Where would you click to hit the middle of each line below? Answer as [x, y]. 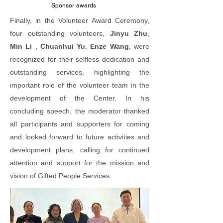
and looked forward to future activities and [80, 137]
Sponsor [63, 6]
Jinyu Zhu [128, 34]
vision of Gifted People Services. [61, 176]
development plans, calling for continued [80, 150]
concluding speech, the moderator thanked [80, 111]
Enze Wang [110, 47]
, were [139, 47]
